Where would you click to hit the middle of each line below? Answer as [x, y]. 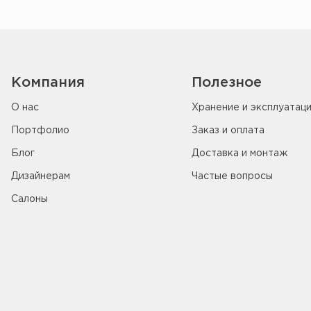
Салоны [30, 199]
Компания [48, 83]
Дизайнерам [41, 176]
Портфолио [40, 131]
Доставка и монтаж [239, 153]
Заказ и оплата [228, 131]
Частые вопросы [232, 176]
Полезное [227, 83]
